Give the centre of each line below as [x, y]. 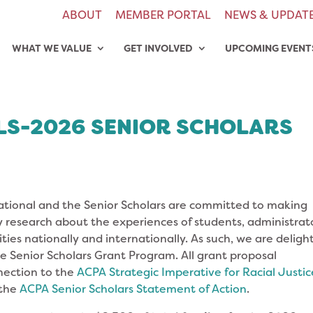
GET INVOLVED [158, 48]
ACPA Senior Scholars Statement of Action [133, 289]
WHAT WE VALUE [52, 48]
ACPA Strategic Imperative [151, 272]
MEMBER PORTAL [163, 15]
